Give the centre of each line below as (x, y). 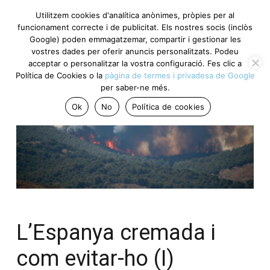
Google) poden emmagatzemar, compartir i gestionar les (135, 39)
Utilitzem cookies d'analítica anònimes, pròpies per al (135, 15)
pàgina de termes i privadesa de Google (180, 75)
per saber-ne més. (135, 87)
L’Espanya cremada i (116, 233)
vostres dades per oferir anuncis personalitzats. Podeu (135, 51)
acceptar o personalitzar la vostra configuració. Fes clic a (135, 63)
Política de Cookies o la (60, 75)
